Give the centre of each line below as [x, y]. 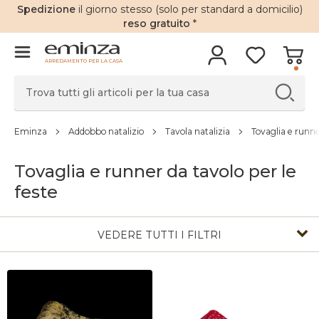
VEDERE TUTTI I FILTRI [159, 235]
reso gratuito [156, 23]
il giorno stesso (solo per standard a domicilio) [190, 9]
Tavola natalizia [198, 131]
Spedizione [47, 9]
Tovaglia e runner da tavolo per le [155, 171]
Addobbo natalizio [106, 131]
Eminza [31, 131]
